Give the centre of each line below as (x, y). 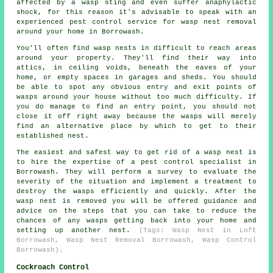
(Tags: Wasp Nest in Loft (197, 231)
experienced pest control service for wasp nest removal (136, 22)
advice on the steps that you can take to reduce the (136, 211)
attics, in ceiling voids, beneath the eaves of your (136, 68)
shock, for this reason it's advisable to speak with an (136, 12)
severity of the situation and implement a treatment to (136, 182)
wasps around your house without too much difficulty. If (136, 97)
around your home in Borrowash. (81, 32)
